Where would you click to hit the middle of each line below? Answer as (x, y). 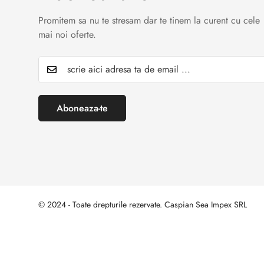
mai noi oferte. (67, 35)
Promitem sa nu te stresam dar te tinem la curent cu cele (149, 21)
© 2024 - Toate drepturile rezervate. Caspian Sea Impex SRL (143, 205)
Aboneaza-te (82, 108)
